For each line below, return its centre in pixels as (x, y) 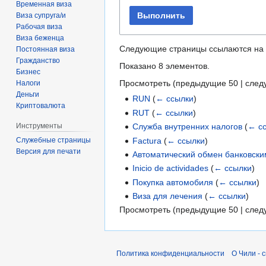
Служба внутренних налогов (188, 127)
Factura (147, 140)
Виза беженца (40, 38)
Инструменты (39, 126)
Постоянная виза (46, 50)
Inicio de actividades (171, 168)
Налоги (28, 83)
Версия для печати (49, 152)
